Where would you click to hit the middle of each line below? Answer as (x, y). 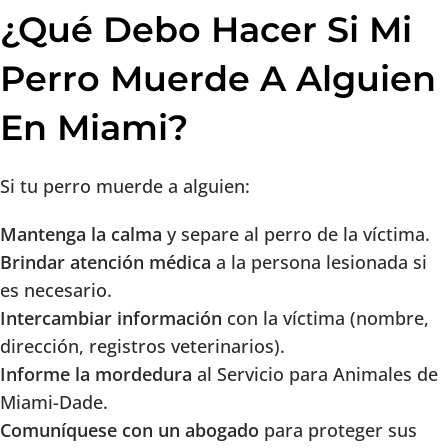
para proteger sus (338, 430)
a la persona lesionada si (319, 262)
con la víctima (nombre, (325, 318)
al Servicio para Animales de (315, 374)
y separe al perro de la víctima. (296, 234)
